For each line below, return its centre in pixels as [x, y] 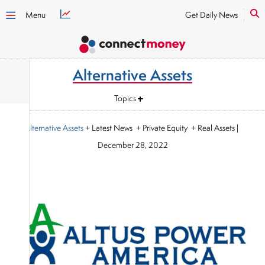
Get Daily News [211, 15]
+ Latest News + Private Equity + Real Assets [159, 128]
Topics [125, 98]
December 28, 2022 [132, 145]
